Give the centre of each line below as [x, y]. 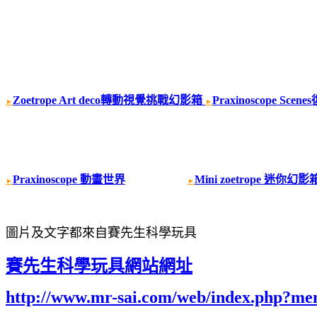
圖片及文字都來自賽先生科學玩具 [101, 232]
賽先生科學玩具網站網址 [99, 266]
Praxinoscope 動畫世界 [69, 179]
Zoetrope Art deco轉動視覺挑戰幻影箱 [109, 100]
